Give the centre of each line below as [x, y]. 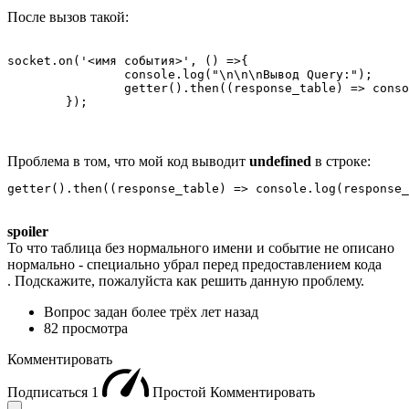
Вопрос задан [88, 312]
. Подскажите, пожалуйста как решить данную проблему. [186, 281]
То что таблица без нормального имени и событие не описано [201, 248]
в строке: [341, 162]
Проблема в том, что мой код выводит [128, 162]
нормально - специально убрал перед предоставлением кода [194, 265]
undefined [280, 162]
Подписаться [49, 393]
